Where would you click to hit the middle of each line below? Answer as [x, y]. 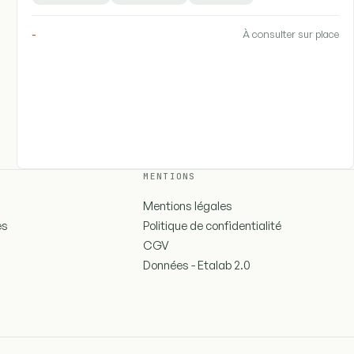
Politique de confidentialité [213, 226]
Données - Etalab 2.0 [197, 265]
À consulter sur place [291, 34]
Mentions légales [188, 206]
